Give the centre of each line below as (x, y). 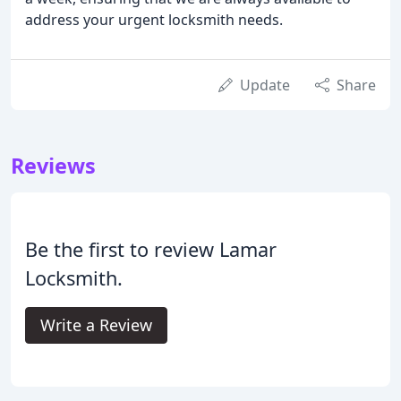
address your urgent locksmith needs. (154, 19)
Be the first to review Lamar (151, 249)
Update (265, 85)
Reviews (53, 165)
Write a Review (96, 324)
